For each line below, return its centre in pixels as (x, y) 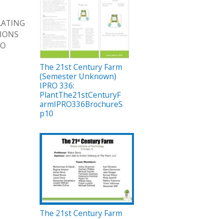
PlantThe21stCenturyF (80, 95)
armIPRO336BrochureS (81, 104)
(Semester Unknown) (78, 77)
